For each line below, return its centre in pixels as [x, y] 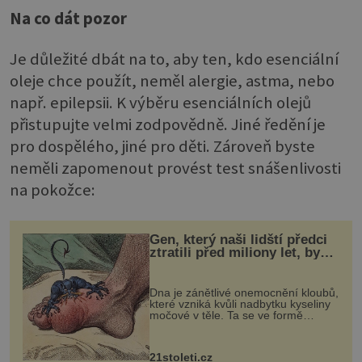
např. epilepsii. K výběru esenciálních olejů [160, 102]
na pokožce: [53, 189]
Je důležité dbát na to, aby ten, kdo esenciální [174, 59]
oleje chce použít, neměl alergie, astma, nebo [172, 80]
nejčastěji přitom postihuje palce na [239, 337]
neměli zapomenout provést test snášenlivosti [175, 168]
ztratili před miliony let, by [234, 252]
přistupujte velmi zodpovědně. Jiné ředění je [168, 124]
